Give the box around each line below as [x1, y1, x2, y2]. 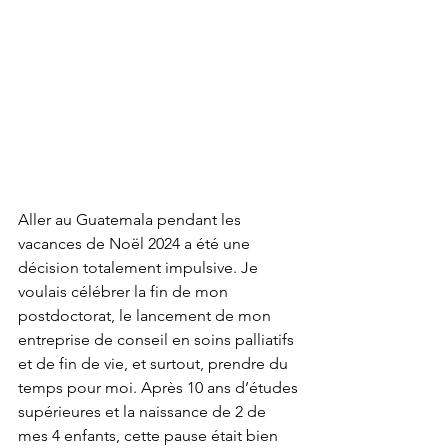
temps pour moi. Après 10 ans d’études [18, 378, 302, 398]
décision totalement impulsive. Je [18, 258, 262, 278]
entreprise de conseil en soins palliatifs [18, 330, 298, 350]
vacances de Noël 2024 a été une [18, 234, 254, 254]
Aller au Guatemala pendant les [18, 210, 245, 230]
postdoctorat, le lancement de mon [18, 306, 275, 326]
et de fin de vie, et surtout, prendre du [18, 354, 292, 374]
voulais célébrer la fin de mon [18, 282, 232, 302]
